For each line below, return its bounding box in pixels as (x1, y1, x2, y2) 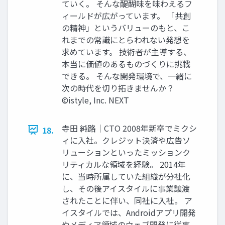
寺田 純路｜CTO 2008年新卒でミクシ (62, 122, 197, 134)
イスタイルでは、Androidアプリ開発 (62, 206, 196, 218)
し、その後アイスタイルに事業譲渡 (62, 182, 190, 194)
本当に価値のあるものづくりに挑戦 (62, 57, 190, 70)
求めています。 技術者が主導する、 (62, 45, 191, 58)
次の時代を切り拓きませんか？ (62, 81, 174, 94)
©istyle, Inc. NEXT (62, 93, 129, 106)
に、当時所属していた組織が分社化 (62, 170, 190, 182)
